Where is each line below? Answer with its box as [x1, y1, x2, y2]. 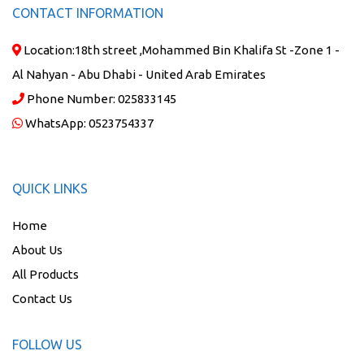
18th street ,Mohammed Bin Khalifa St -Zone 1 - [75, 43, 340, 58]
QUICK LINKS [12, 181, 88, 197]
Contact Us [12, 292, 72, 306]
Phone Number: [24, 92, 118, 106]
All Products [12, 267, 79, 282]
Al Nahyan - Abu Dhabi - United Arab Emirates [12, 67, 266, 82]
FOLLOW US [12, 337, 82, 353]
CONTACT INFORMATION [12, 6, 163, 21]
